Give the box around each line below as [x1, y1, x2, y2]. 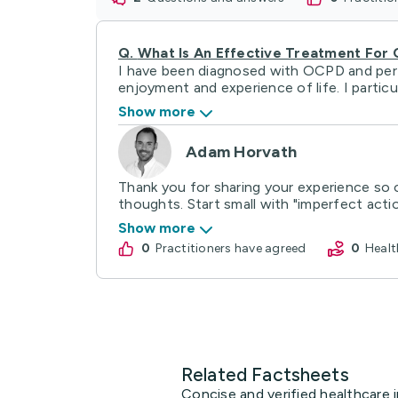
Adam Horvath [186, 141, 297, 162]
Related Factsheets [181, 362, 349, 386]
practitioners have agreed [162, 240, 306, 256]
